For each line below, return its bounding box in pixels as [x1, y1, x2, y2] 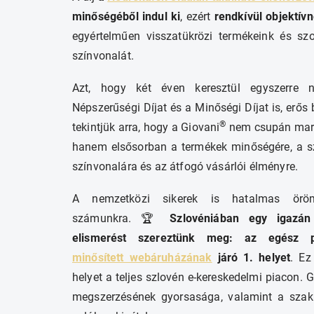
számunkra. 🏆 [72, 212, 170, 226]
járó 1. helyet [212, 251, 291, 265]
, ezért [180, 10, 214, 24]
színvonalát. [72, 49, 134, 63]
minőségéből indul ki [72, 10, 181, 24]
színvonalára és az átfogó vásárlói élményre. [72, 160, 299, 174]
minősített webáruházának [72, 251, 212, 265]
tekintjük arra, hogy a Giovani [72, 121, 220, 135]
